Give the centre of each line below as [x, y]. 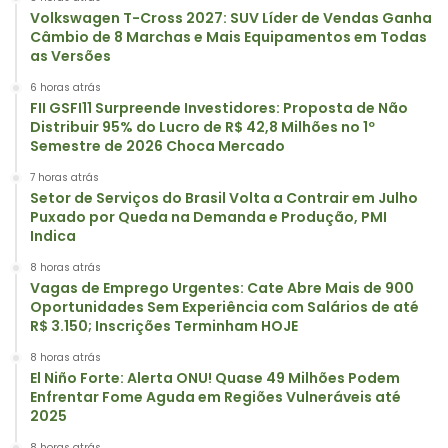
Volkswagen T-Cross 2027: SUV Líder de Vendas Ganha [231, 18]
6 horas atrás [65, 88]
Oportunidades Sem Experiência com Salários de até [224, 307]
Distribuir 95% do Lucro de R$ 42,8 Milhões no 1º [202, 127]
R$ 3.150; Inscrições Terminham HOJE [164, 326]
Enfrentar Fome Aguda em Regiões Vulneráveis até [215, 397]
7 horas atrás [64, 178]
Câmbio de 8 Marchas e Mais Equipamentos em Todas [228, 37]
